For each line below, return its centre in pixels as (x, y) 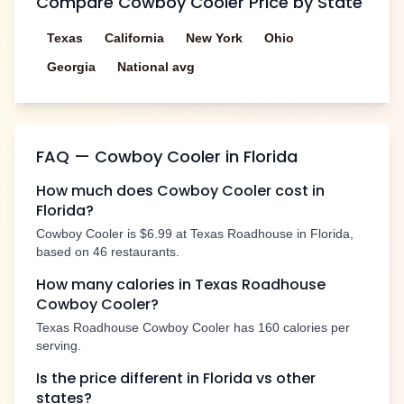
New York (214, 38)
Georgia (71, 67)
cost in (298, 191)
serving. (59, 346)
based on (64, 252)
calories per (315, 328)
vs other (284, 379)
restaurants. (143, 252)
